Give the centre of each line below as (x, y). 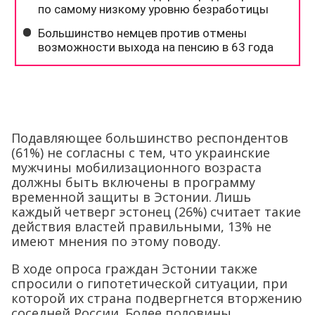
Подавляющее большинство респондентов (150, 138)
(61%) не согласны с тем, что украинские (141, 153)
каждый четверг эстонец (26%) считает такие (156, 212)
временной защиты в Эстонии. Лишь (131, 197)
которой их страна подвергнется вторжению (157, 298)
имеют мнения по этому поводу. (116, 242)
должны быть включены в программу (133, 182)
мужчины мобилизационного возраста (136, 168)
